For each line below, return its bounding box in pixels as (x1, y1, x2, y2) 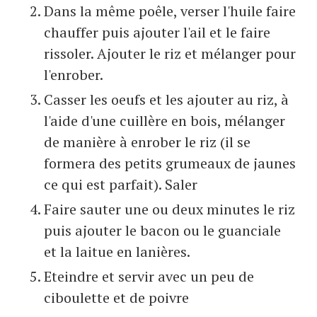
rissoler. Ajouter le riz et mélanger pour (44, 44, 296, 64)
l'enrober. (44, 65, 103, 85)
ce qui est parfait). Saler (44, 175, 197, 195)
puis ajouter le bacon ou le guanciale (44, 221, 281, 241)
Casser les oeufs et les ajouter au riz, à (44, 90, 289, 110)
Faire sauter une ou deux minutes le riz (44, 200, 295, 219)
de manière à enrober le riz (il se (44, 132, 250, 152)
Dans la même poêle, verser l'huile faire (44, 1, 296, 21)
